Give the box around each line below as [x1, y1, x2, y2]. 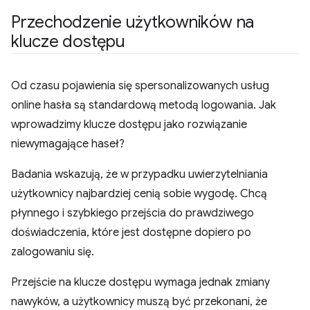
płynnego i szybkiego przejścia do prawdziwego [11, 206, 254, 220]
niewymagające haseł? [11, 137, 125, 151]
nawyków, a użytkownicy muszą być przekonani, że [11, 295, 267, 309]
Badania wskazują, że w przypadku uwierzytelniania [11, 167, 268, 181]
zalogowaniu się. [11, 245, 94, 259]
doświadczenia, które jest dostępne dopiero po [11, 226, 251, 239]
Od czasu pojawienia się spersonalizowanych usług [11, 79, 269, 93]
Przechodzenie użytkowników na [11, 12, 255, 33]
